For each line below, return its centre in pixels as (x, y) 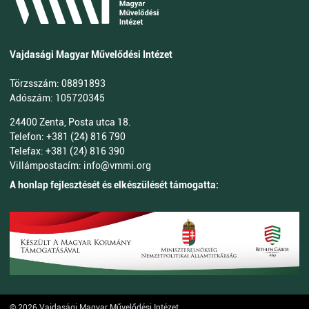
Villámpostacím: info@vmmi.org (80, 165)
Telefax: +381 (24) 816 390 (67, 151)
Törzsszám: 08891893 (58, 83)
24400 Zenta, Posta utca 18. (70, 122)
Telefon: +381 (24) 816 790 (68, 136)
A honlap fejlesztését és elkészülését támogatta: (114, 185)
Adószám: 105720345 (57, 98)
